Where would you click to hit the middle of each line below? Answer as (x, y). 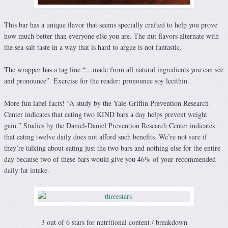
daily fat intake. (27, 170)
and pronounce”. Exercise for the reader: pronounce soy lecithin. (97, 80)
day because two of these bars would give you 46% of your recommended (110, 159)
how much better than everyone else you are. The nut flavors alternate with (111, 36)
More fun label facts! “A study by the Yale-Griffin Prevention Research (106, 103)
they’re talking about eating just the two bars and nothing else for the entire (112, 148)
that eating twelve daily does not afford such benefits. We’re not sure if (106, 136)
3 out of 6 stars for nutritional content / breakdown (114, 222)
